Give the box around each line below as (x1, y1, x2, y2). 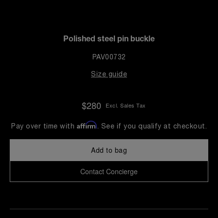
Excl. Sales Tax (106, 101, 146, 109)
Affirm (76, 121, 97, 129)
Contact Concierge (80, 166, 138, 176)
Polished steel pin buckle (63, 36, 155, 44)
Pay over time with (11, 124, 77, 130)
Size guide (91, 72, 127, 78)
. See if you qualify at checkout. (97, 124, 207, 130)
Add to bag (91, 145, 127, 155)
